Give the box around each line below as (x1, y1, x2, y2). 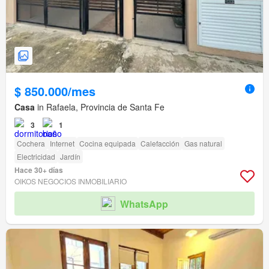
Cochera (17, 138, 45, 149)
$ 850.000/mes (14, 82, 95, 100)
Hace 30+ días (14, 165, 63, 176)
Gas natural (184, 138, 222, 149)
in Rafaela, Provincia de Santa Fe (35, 101, 165, 113)
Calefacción (141, 138, 180, 149)
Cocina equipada (79, 138, 136, 149)
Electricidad (17, 151, 55, 162)
